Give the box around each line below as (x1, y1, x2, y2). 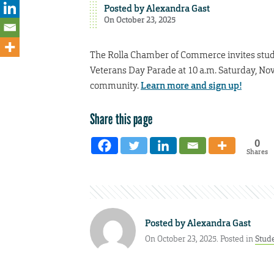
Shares (246, 147, 268, 156)
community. (90, 79, 141, 91)
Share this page (90, 109, 152, 128)
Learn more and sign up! (141, 79, 242, 92)
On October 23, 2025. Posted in (145, 234, 255, 245)
